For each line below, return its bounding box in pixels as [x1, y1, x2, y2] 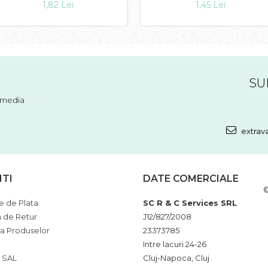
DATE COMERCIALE [143, 173, 239, 185]
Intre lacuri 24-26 [143, 239, 206, 249]
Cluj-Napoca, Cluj [143, 253, 209, 263]
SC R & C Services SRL [143, 198, 237, 208]
